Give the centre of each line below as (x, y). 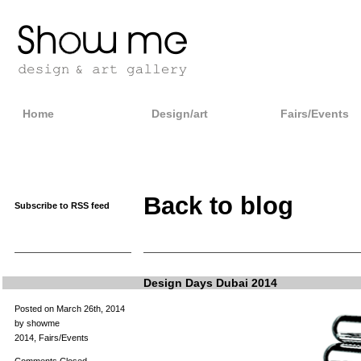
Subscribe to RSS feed (62, 205)
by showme (37, 323)
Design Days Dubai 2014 (210, 283)
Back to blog (218, 206)
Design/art (179, 114)
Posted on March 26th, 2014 (69, 309)
